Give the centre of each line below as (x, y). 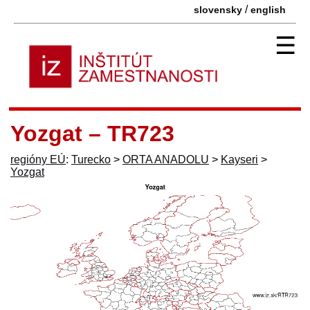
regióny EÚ (38, 159)
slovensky (218, 10)
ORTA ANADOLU (166, 159)
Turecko (91, 159)
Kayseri (239, 159)
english (268, 10)
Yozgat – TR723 (92, 133)
